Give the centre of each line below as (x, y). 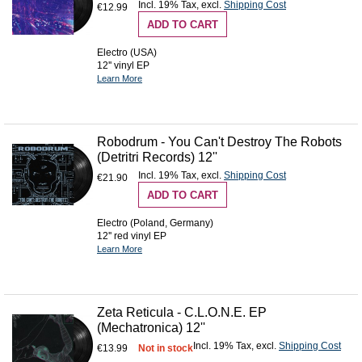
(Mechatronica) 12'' (151, 328)
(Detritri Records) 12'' (157, 158)
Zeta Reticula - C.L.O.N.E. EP (182, 313)
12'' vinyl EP (123, 66)
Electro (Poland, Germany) (155, 223)
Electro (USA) (127, 53)
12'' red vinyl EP (132, 236)
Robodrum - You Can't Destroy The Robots (219, 142)
